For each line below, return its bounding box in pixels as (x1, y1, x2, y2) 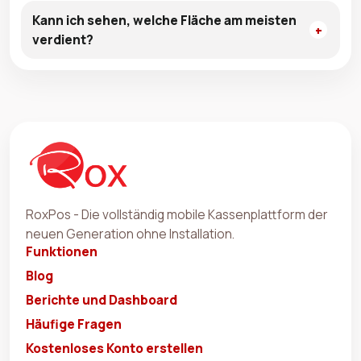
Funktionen (26, 243, 98, 261)
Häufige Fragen (26, 315, 122, 334)
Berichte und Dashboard (26, 291, 177, 309)
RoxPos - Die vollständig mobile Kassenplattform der (26, 205, 328, 224)
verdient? (32, 30, 93, 48)
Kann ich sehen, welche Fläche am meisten (32, 10, 297, 29)
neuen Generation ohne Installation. (26, 225, 234, 243)
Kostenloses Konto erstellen (26, 339, 203, 358)
